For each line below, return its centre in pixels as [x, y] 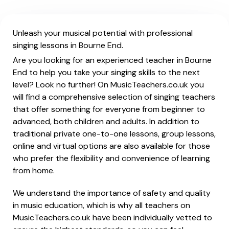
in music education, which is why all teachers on [101, 205]
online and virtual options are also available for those [111, 146]
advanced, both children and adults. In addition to [106, 121]
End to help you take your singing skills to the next [106, 72]
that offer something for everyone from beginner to [109, 109]
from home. [34, 170]
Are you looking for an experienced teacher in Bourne [112, 60]
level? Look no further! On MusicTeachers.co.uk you [108, 85]
